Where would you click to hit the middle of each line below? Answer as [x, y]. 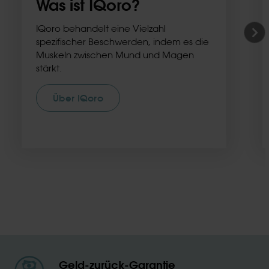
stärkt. [49, 68]
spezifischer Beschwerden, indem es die [122, 42]
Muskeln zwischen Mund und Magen [115, 55]
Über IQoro [78, 98]
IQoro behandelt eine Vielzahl [101, 29]
